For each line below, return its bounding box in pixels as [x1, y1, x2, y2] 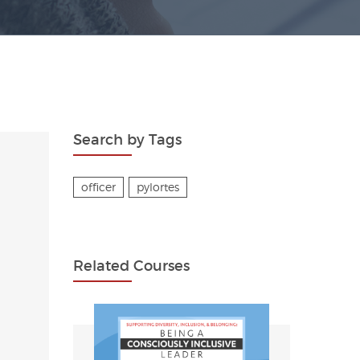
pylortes [137, 180, 179, 194]
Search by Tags [73, 131, 182, 149]
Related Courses [73, 257, 190, 275]
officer [81, 180, 116, 194]
